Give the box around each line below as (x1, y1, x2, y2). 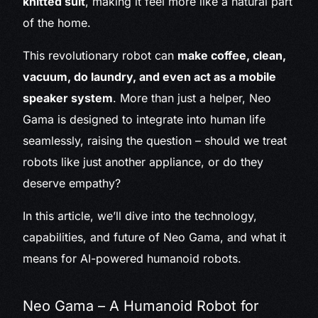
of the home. (23, 16, 92, 31)
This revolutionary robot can (23, 48, 178, 63)
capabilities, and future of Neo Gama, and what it (23, 230, 287, 245)
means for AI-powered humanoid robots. (23, 251, 242, 266)
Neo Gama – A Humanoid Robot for (23, 297, 260, 315)
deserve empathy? (23, 176, 121, 191)
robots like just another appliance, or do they (23, 155, 264, 170)
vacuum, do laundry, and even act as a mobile (23, 70, 277, 84)
